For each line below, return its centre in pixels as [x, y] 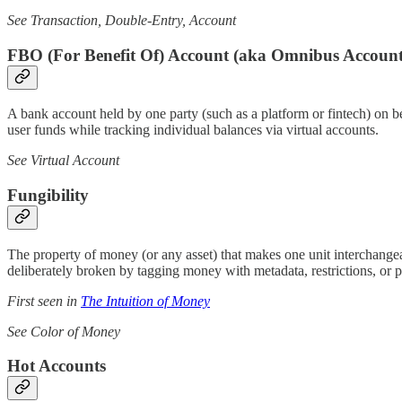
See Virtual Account [63, 161]
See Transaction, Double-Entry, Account [122, 20]
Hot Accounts [57, 366]
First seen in [44, 301]
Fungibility [48, 195]
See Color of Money [64, 331]
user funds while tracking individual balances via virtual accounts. [193, 130]
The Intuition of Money [145, 301]
